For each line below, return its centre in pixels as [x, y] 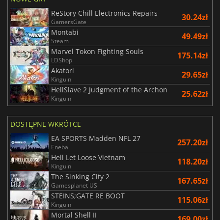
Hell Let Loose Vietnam [88, 157]
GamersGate [69, 22]
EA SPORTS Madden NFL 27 [96, 138]
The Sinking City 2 [80, 176]
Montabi [65, 32]
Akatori [63, 70]
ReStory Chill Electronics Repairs [104, 13]
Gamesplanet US [74, 185]
